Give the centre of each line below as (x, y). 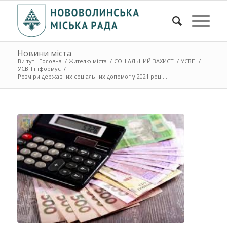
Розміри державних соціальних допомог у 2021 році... (92, 76)
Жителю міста (88, 61)
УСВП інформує (39, 69)
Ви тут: (27, 61)
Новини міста (44, 53)
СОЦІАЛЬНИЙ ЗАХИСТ (144, 61)
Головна (50, 61)
